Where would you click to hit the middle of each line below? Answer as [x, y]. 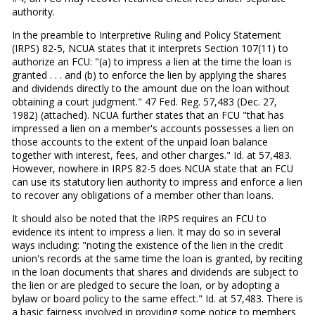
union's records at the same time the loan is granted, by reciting [157, 258]
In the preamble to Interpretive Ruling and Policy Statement [146, 35]
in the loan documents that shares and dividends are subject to [155, 271]
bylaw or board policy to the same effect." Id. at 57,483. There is [157, 298]
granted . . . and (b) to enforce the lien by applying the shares [149, 75]
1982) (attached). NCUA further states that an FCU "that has [148, 115]
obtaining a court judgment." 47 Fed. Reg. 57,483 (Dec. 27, [144, 102]
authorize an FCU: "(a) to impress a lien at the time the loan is [152, 62]
